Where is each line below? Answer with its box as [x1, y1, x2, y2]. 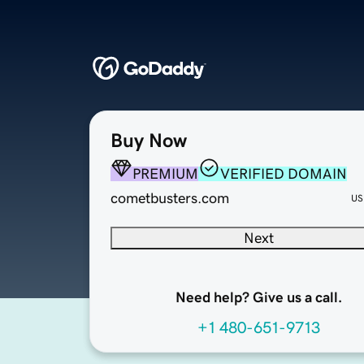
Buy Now [110, 131, 187, 151]
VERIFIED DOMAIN [220, 167, 347, 182]
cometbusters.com [110, 191, 229, 206]
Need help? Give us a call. [175, 290, 342, 305]
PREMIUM [132, 167, 198, 182]
